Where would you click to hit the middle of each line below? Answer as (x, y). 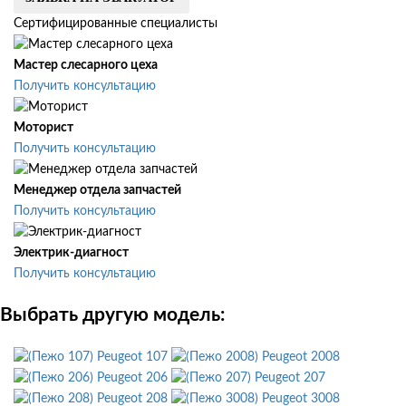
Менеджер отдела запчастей (97, 191)
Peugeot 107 (132, 357)
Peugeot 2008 (301, 357)
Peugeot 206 (132, 377)
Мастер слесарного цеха (86, 66)
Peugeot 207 (290, 377)
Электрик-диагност (71, 253)
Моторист (43, 128)
